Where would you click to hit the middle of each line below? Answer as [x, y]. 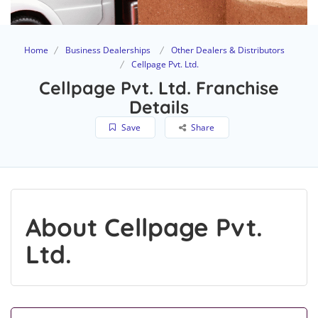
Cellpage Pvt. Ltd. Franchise [159, 88]
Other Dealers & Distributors [228, 50]
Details [159, 107]
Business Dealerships [108, 50]
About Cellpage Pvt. [144, 227]
